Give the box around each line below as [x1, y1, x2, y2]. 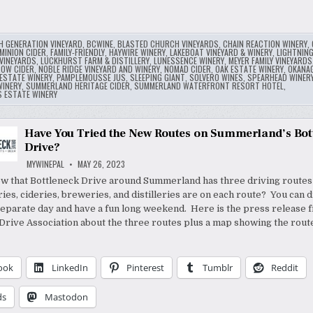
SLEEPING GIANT [129, 71, 185, 84]
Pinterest [126, 261, 164, 275]
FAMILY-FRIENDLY [50, 46, 105, 59]
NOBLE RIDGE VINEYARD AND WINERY [38, 63, 160, 75]
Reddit [270, 261, 298, 275]
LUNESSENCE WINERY [153, 54, 224, 67]
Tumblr [202, 261, 233, 275]
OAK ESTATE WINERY [214, 63, 284, 75]
